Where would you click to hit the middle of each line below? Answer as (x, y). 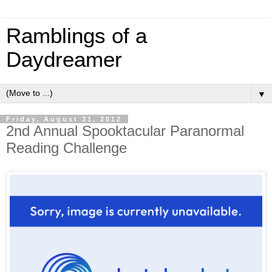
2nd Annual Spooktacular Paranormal (125, 131)
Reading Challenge (66, 148)
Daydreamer (64, 59)
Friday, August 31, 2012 (64, 119)
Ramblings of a (76, 36)
